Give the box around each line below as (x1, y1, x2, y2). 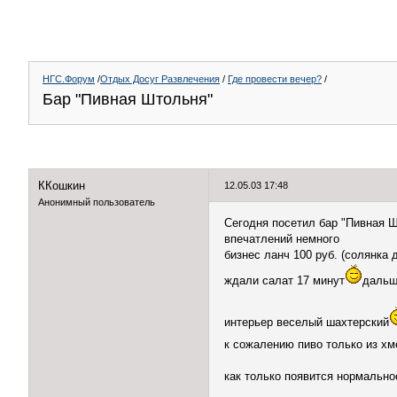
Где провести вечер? (228, 74, 322, 84)
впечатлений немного (224, 232, 339, 245)
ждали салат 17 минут (224, 274, 345, 287)
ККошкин (38, 179, 85, 192)
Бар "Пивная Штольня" (43, 90, 213, 108)
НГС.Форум (43, 74, 95, 84)
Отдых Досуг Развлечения (100, 74, 220, 84)
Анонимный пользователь (38, 197, 155, 207)
